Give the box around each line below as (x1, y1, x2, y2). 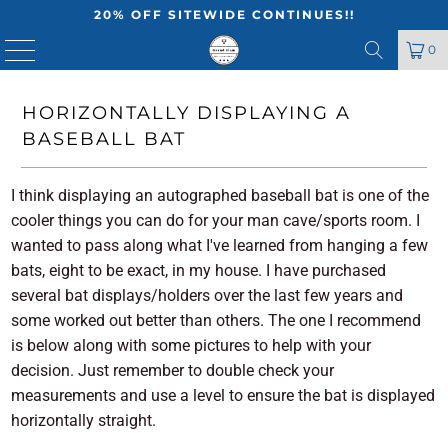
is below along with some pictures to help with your (11, 336, 372, 355)
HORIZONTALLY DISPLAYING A (21, 102, 351, 123)
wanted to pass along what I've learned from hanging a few (11, 236, 429, 255)
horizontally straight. (11, 411, 157, 430)
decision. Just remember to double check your (11, 361, 335, 380)
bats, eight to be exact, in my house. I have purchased (11, 261, 387, 280)
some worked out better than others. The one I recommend (11, 311, 422, 330)
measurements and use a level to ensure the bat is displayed (11, 386, 436, 405)
